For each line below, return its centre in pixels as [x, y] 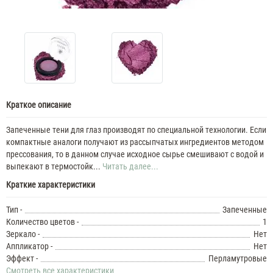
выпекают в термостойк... [54, 166]
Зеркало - [23, 234]
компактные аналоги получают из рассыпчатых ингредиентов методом [135, 142]
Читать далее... [130, 166]
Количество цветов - [42, 222]
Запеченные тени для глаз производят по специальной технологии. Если [136, 129]
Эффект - [22, 258]
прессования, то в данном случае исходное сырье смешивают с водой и [135, 154]
